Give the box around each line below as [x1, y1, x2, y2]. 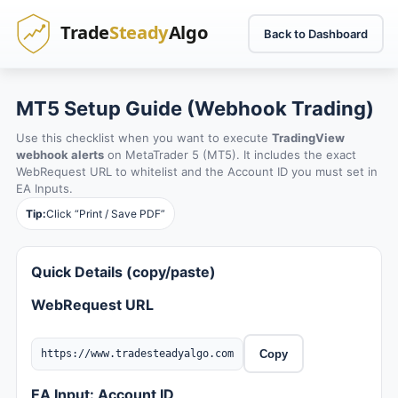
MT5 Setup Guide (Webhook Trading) [16, 97, 374, 120]
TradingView [272, 131, 345, 145]
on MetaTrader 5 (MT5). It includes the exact [104, 147, 356, 162]
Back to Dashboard [264, 27, 368, 41]
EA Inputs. [16, 181, 73, 195]
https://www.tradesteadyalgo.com [41, 346, 234, 360]
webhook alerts [16, 147, 104, 162]
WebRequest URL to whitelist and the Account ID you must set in [16, 164, 378, 179]
